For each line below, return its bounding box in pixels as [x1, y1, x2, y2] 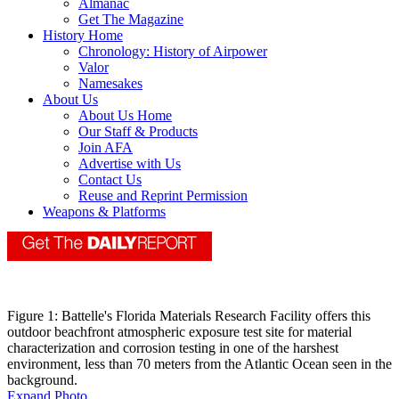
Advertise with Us [78, 156, 181, 172]
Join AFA [78, 140, 133, 156]
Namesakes [78, 76, 142, 92]
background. [7, 372, 77, 388]
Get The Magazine [78, 12, 183, 28]
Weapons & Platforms [43, 204, 166, 220]
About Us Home [78, 108, 172, 124]
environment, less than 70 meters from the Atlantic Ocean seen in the [7, 356, 392, 372]
